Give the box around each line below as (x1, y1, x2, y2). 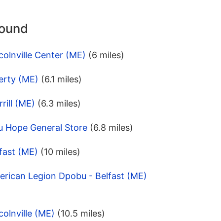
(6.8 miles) (90, 122, 133, 133)
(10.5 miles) (57, 208, 105, 219)
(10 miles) (40, 147, 80, 157)
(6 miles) (88, 50, 124, 61)
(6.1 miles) (41, 74, 82, 85)
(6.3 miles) (37, 98, 81, 109)
